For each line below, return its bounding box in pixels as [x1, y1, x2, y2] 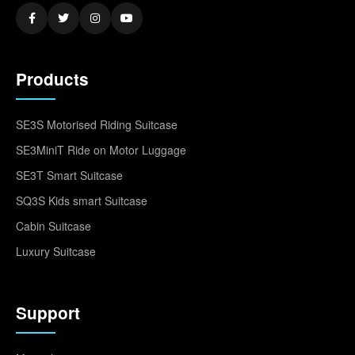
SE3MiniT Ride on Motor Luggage [16, 141, 186, 158]
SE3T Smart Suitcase [16, 166, 123, 183]
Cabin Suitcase [16, 217, 91, 234]
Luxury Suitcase [16, 242, 96, 259]
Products [16, 67, 89, 90]
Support [16, 300, 80, 324]
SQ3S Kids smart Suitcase [16, 192, 147, 208]
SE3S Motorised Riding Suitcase [16, 116, 177, 132]
